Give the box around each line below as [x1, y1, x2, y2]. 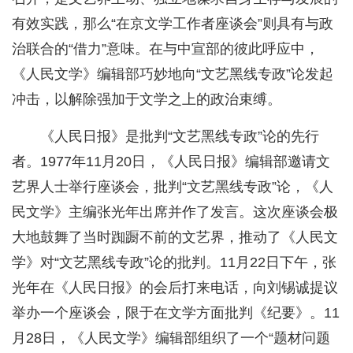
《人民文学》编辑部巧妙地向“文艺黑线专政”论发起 [12, 66, 333, 83]
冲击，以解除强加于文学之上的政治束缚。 [12, 91, 281, 108]
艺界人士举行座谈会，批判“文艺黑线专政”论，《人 [12, 179, 333, 195]
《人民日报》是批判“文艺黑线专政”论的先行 [40, 128, 319, 145]
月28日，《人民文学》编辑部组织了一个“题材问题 [12, 330, 330, 347]
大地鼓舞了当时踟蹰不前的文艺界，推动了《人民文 [12, 229, 338, 246]
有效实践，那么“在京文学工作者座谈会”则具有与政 [12, 16, 333, 32]
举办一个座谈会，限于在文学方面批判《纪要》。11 [12, 305, 340, 321]
